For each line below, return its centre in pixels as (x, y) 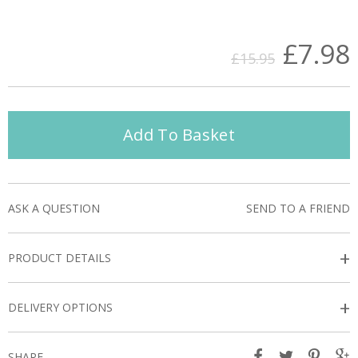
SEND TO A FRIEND (298, 208)
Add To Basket (179, 135)
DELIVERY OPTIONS (60, 307)
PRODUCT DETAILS (60, 258)
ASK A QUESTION (54, 208)
